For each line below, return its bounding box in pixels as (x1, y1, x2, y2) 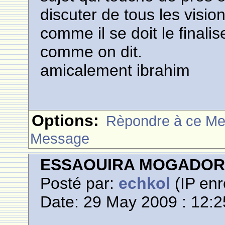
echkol (119, 174, 171, 192)
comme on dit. (40, 43, 143, 61)
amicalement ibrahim (40, 61, 190, 79)
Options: (32, 111, 99, 130)
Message (30, 130, 90, 147)
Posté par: (40, 174, 119, 192)
